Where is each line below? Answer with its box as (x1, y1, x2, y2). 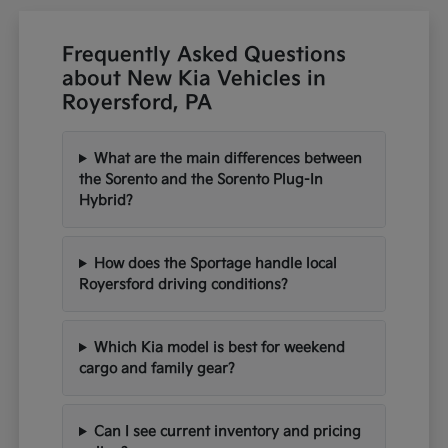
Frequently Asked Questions (62, 43, 347, 68)
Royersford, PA (62, 91, 213, 116)
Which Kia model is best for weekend (93, 339, 345, 357)
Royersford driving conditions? (79, 276, 289, 294)
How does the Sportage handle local (93, 255, 337, 273)
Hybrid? (79, 192, 134, 210)
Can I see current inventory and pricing (93, 423, 361, 441)
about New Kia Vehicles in (62, 67, 327, 92)
